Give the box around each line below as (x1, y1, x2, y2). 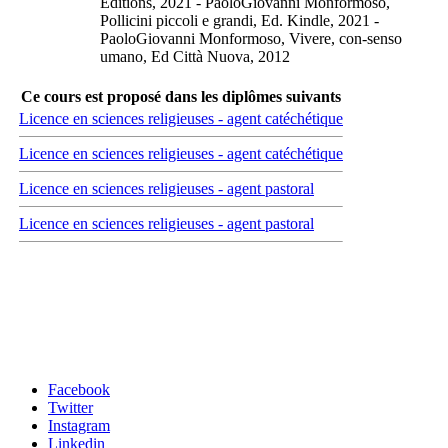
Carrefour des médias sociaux (8, 342, 176, 358)
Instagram (48, 417, 110, 435)
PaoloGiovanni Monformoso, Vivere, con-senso (100, 29, 402, 47)
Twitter (48, 399, 93, 417)
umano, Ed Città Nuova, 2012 (100, 47, 290, 65)
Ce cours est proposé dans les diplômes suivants (21, 87, 341, 105)
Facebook (48, 381, 110, 399)
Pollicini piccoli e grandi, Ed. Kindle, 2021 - (100, 11, 379, 29)
